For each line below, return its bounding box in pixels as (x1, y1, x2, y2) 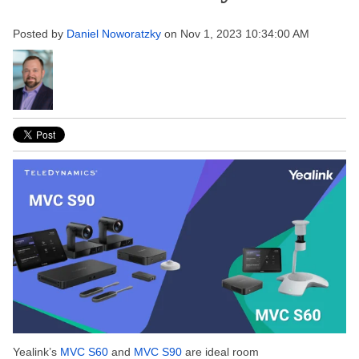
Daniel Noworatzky (67, 27, 161, 40)
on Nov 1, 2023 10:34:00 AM (161, 27, 309, 40)
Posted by (13, 27, 63, 40)
